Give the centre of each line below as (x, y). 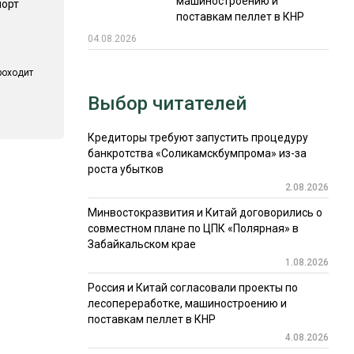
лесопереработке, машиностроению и (187, 304)
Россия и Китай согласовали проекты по (192, 288)
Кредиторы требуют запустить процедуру (198, 138)
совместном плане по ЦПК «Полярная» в (193, 229)
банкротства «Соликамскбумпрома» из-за (197, 154)
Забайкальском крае (141, 245)
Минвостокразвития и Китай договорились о (205, 213)
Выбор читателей (167, 104)
